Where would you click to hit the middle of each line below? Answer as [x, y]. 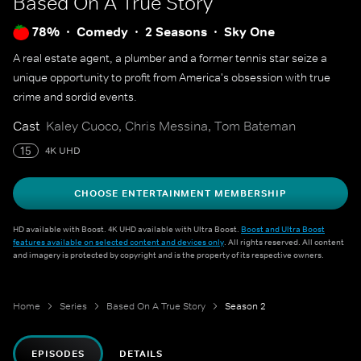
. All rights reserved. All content [284, 242]
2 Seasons [176, 32]
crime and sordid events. [75, 97]
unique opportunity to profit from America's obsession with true [172, 77]
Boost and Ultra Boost [283, 229]
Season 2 [245, 306]
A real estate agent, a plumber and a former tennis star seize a [170, 58]
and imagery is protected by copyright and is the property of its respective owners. [168, 255]
